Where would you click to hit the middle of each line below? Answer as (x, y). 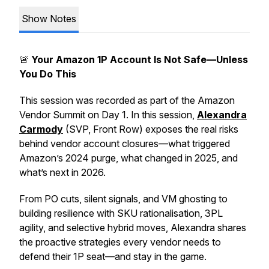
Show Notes (49, 19)
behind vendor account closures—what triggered (125, 144)
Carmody (41, 129)
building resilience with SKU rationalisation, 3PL (121, 213)
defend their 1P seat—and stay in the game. (113, 256)
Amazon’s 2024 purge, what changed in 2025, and (128, 158)
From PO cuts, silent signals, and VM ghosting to (123, 199)
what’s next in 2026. (62, 172)
